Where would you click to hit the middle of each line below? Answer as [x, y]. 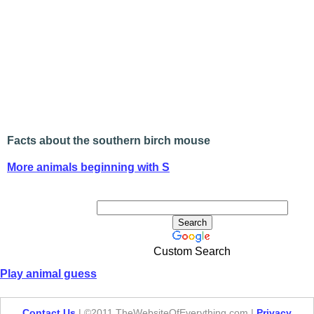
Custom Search [192, 251]
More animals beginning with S [88, 167]
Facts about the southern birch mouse [109, 141]
